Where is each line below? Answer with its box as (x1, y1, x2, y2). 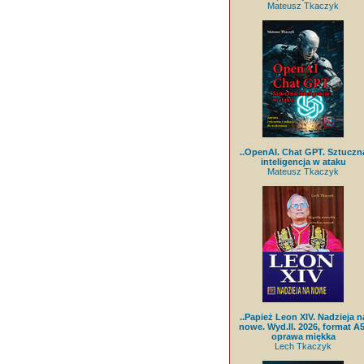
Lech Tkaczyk (275, 340, 331, 351)
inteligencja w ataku (260, 156, 346, 167)
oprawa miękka (271, 331, 336, 341)
